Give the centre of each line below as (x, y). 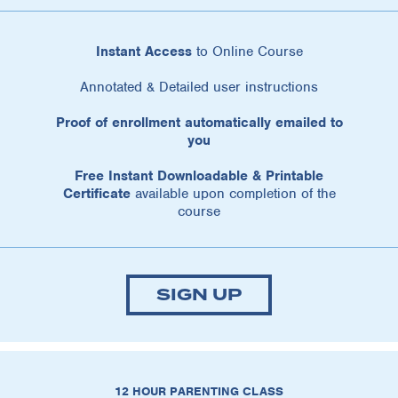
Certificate (96, 193)
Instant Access (143, 51)
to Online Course (247, 51)
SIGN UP (199, 295)
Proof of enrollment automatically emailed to (199, 122)
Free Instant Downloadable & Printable (199, 175)
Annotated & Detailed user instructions (199, 87)
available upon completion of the (233, 193)
